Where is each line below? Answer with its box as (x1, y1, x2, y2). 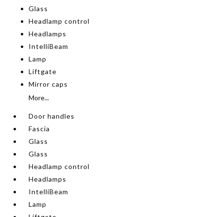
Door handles (29, 112, 75, 120)
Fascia (29, 124, 50, 133)
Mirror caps (29, 80, 68, 88)
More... (29, 93, 49, 102)
